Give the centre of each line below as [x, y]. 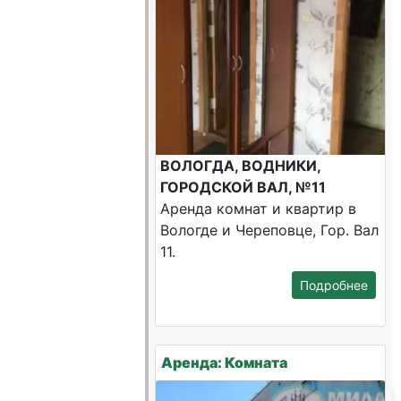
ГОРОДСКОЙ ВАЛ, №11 [243, 187]
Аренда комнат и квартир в [259, 209]
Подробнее [333, 285]
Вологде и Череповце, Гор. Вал [270, 230]
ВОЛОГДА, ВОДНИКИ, [241, 166]
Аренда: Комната [225, 363]
